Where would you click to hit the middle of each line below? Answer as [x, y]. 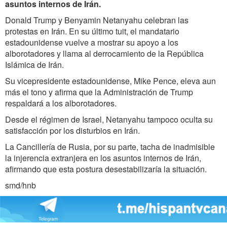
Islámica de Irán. [34, 64]
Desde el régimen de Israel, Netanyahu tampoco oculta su [109, 119]
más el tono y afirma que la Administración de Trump [99, 92]
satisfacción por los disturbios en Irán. [72, 130]
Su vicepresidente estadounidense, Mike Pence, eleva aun [110, 81]
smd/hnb [21, 185]
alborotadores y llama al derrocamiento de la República [104, 53]
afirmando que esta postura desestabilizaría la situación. [106, 169]
